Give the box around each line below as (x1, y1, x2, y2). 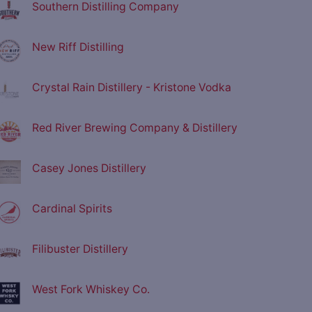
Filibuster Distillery (32, 242, 128, 256)
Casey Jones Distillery (32, 162, 146, 175)
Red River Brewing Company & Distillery (32, 121, 237, 135)
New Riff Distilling (32, 40, 124, 54)
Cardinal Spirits (32, 202, 112, 216)
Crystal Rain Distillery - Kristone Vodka (32, 81, 231, 95)
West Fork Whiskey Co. (32, 283, 150, 297)
